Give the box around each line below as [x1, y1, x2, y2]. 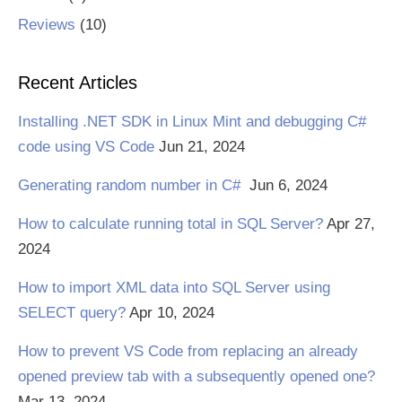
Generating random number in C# [18, 177, 245, 195]
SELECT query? [18, 304, 126, 322]
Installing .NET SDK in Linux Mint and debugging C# [18, 113, 366, 131]
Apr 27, [327, 215, 375, 233]
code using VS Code [18, 138, 154, 156]
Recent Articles [18, 73, 137, 93]
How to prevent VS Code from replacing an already [18, 343, 358, 361]
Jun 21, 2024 [159, 138, 245, 156]
